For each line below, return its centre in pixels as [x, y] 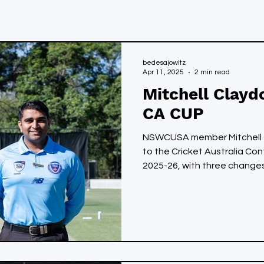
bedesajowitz [164, 63]
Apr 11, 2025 [163, 72]
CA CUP [173, 113]
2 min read [212, 72]
